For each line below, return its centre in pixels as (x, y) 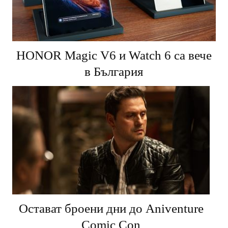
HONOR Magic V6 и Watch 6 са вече (114, 55)
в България (114, 71)
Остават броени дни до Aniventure (111, 208)
